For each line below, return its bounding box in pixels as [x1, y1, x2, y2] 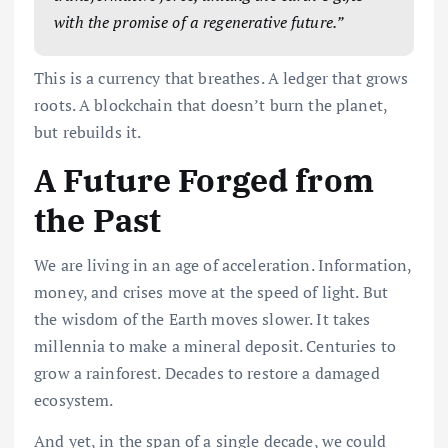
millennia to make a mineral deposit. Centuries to [34, 335, 396, 358]
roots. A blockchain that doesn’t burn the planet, [34, 93, 387, 116]
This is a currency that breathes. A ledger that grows [34, 66, 409, 89]
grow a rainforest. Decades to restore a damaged [34, 362, 380, 385]
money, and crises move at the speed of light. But [34, 281, 388, 304]
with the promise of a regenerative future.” [54, 11, 344, 34]
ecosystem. [34, 389, 114, 412]
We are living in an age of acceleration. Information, [34, 254, 412, 277]
